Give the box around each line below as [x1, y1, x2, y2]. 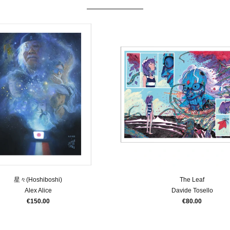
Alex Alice [24, 187, 52, 194]
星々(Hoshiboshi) [14, 176, 62, 183]
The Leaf [180, 176, 204, 183]
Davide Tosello [171, 187, 213, 194]
